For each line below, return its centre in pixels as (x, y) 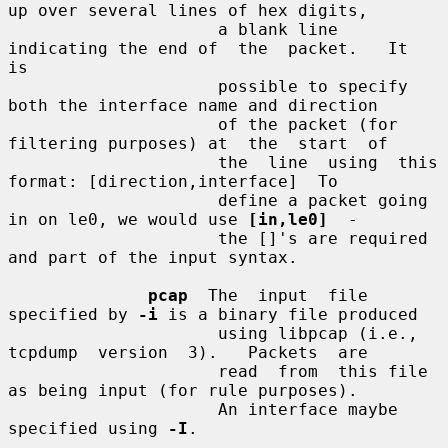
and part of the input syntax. (153, 257)
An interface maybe (113, 409)
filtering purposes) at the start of (198, 143)
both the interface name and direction (193, 105)
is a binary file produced (288, 314)
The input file (278, 295)
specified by (73, 314)
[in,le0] (288, 219)
